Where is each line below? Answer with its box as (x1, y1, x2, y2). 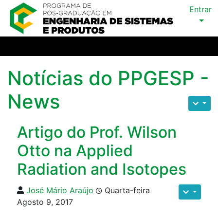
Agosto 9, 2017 (17, 197, 73, 207)
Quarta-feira (102, 185, 150, 195)
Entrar (189, 4, 212, 14)
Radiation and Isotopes (17, 159, 186, 179)
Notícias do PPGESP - (7, 66, 209, 90)
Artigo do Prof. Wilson (17, 122, 177, 142)
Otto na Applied (17, 141, 133, 160)
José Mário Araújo (26, 185, 93, 195)
